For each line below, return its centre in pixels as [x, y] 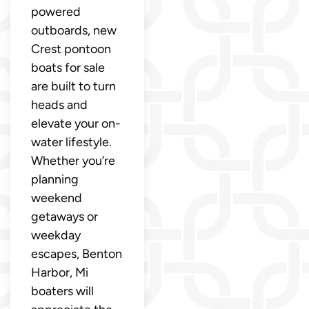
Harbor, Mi [60, 272]
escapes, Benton [77, 253]
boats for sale [68, 67]
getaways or [64, 216]
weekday [56, 235]
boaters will [62, 291]
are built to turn [73, 86]
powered [56, 11]
